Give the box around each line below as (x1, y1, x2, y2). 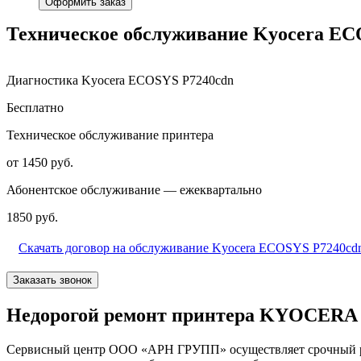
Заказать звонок (13, 273, 92, 286)
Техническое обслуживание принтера (6, 127, 214, 142)
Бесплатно (6, 100, 64, 114)
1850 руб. (6, 210, 58, 224)
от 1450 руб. (6, 155, 73, 169)
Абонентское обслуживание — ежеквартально (6, 182, 262, 197)
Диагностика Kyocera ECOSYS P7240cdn (6, 73, 234, 87)
